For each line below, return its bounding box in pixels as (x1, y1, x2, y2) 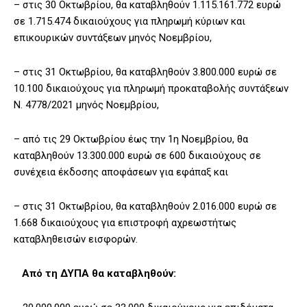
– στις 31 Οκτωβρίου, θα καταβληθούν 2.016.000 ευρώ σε (14, 200, 277, 213)
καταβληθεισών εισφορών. (14, 233, 138, 246)
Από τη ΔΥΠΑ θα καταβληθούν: (14, 267, 176, 280)
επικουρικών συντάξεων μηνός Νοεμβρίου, (14, 32, 212, 45)
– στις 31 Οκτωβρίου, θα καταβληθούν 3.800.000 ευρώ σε (14, 66, 277, 79)
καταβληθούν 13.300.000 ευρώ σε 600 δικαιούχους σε (14, 149, 261, 162)
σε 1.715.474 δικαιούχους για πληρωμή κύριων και (14, 15, 245, 28)
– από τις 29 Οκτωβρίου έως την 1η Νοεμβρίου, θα (14, 133, 248, 146)
